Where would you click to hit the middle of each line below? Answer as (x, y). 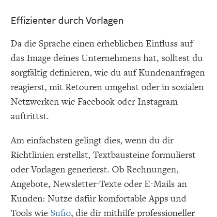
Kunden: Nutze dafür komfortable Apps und (99, 199)
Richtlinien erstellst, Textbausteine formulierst (103, 155)
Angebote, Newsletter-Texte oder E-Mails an (99, 184)
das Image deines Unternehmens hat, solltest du (107, 58)
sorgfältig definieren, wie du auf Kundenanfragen (108, 73)
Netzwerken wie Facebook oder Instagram (94, 102)
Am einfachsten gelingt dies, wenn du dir (92, 140)
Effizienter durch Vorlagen (67, 20)
